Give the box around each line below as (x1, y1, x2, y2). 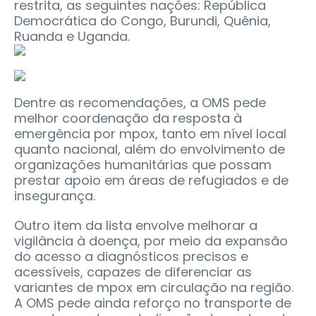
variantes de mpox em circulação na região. (14, 279, 293, 297)
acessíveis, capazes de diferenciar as (14, 263, 252, 281)
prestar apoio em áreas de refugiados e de (14, 171, 288, 190)
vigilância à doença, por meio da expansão (14, 232, 288, 250)
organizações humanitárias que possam (14, 156, 272, 174)
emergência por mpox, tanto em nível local (14, 125, 286, 143)
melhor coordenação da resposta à (14, 109, 242, 128)
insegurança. (14, 187, 95, 205)
